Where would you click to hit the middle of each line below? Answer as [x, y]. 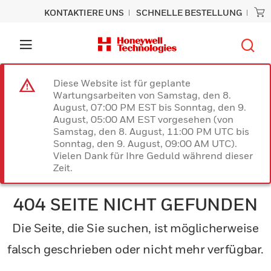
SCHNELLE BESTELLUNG [189, 12]
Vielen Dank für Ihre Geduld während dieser [153, 155]
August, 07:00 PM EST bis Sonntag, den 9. [150, 107]
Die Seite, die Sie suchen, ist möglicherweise [135, 228]
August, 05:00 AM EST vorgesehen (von [143, 119]
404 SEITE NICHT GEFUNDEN [135, 204]
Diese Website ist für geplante [122, 83]
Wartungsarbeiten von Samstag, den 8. [142, 95]
